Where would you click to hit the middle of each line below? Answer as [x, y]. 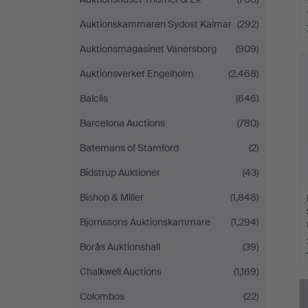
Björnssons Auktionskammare [145, 222]
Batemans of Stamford [129, 148]
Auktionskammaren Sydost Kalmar [156, 24]
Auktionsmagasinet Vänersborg [148, 49]
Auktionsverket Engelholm [137, 74]
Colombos [102, 296]
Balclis [94, 98]
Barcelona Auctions [122, 123]
